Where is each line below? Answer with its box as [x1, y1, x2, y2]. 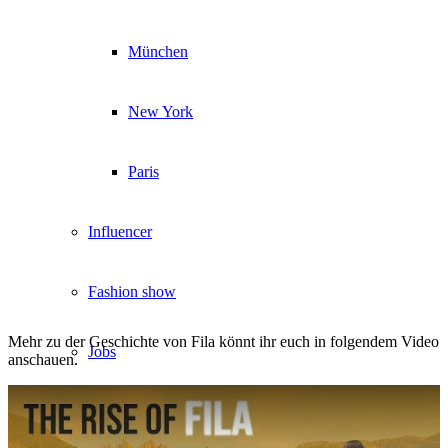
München [128, 42, 188, 60]
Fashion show [88, 282, 176, 300]
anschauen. [8, 350, 78, 368]
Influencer [88, 222, 152, 240]
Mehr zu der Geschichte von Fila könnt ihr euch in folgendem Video [8, 332, 439, 350]
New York [128, 102, 193, 120]
